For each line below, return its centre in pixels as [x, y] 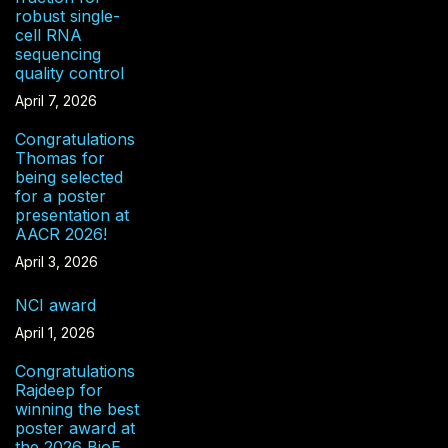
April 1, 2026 [55, 332]
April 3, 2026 [56, 261]
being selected [69, 176]
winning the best [77, 408]
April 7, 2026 [56, 100]
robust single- [67, 15]
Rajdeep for [59, 389]
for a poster [60, 195]
